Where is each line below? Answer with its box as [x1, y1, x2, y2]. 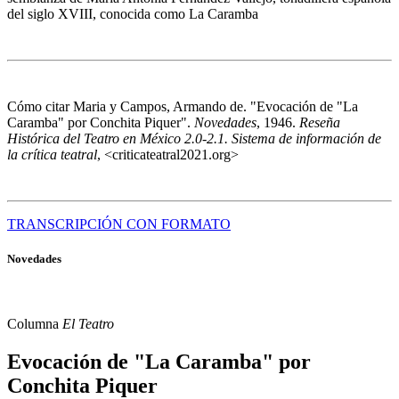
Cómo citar [7, 98, 73, 114]
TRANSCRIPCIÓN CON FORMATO [7, 216, 231, 232]
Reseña [299, 114, 340, 130]
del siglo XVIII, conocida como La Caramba [7, 5, 258, 21]
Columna [7, 315, 62, 331]
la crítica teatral [7, 146, 97, 162]
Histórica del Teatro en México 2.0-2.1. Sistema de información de [7, 130, 381, 146]
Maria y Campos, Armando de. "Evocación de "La [73, 98, 358, 114]
